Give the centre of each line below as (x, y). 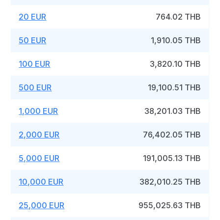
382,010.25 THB (170, 182)
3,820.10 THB (176, 64)
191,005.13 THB (172, 158)
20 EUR (33, 17)
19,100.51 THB (175, 87)
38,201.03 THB (173, 111)
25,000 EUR (42, 205)
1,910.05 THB (176, 40)
